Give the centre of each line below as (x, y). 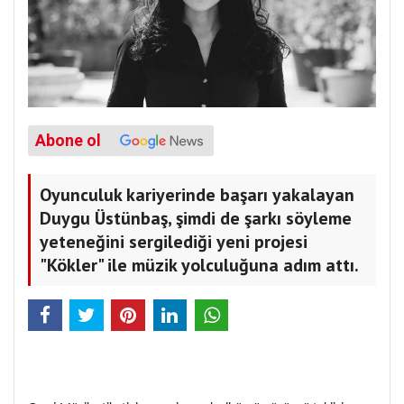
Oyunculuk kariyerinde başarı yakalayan (197, 195)
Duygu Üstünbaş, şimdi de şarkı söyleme (196, 219)
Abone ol (68, 141)
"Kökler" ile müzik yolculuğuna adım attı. (199, 266)
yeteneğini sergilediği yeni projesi (174, 242)
